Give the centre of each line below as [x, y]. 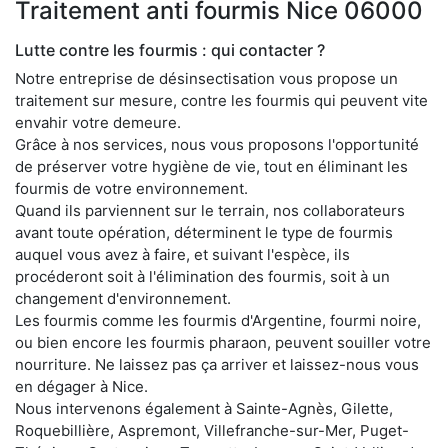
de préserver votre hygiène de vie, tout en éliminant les [211, 166]
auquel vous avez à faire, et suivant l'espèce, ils [182, 254]
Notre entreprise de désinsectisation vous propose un [206, 78]
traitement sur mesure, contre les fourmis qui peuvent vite [221, 100]
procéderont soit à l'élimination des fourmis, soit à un [202, 276]
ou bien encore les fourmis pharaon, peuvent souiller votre [223, 342]
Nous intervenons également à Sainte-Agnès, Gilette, [204, 408]
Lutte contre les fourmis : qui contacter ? [170, 49]
